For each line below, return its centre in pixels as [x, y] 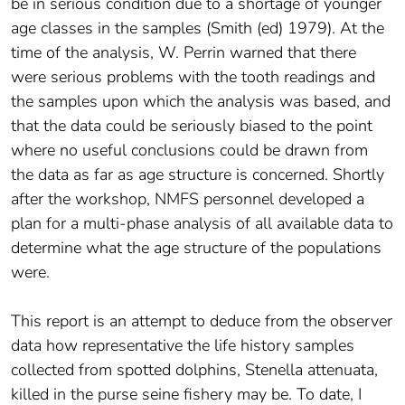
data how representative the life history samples [183, 345]
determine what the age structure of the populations [196, 247]
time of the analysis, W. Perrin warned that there [184, 52]
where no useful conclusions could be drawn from [189, 150]
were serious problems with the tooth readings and [193, 76]
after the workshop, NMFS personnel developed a [188, 198]
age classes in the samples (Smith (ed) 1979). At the [198, 28]
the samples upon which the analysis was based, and [201, 101]
